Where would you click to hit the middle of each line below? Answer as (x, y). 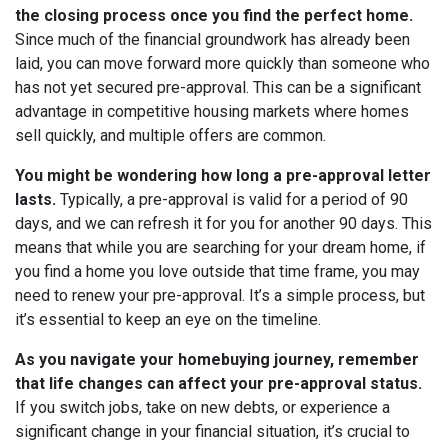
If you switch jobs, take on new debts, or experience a (202, 408)
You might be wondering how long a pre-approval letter (223, 176)
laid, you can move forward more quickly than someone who (222, 64)
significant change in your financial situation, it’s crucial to (212, 432)
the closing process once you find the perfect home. (214, 16)
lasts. (37, 200)
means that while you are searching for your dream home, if (220, 248)
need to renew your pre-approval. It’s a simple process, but (220, 296)
